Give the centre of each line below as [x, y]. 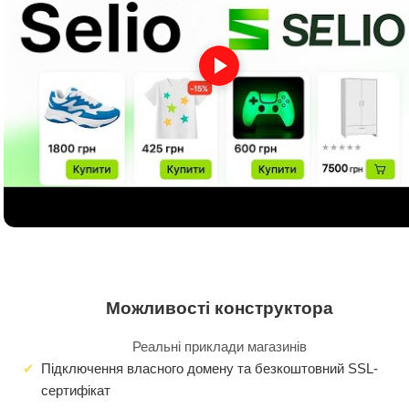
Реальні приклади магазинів [219, 346]
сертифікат [76, 390]
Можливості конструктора [219, 308]
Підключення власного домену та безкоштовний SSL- [210, 368]
